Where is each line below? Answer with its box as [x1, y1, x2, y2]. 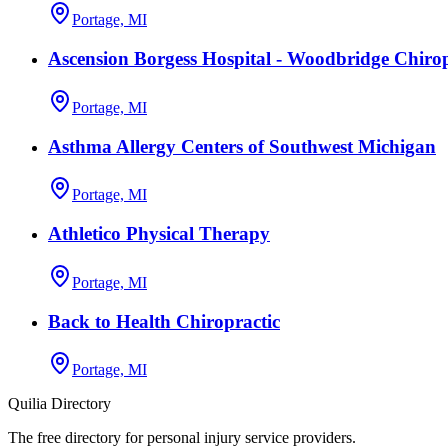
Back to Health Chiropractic [48, 310, 280, 332]
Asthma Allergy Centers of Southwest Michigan [48, 135, 436, 157]
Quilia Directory [8, 395, 111, 413]
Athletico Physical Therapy [48, 223, 270, 245]
